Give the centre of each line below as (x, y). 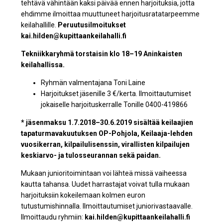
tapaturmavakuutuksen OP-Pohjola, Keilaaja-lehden (107, 133)
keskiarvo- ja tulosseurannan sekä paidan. (91, 155)
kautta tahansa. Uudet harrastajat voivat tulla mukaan (106, 184)
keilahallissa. (43, 65)
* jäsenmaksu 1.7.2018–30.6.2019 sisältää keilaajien (107, 122)
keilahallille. (40, 25)
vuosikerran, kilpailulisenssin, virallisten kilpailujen (106, 144)
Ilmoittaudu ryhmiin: (53, 217)
